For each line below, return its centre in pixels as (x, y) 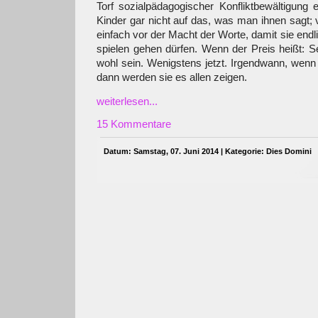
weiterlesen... (127, 102)
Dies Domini (289, 151)
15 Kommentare (134, 124)
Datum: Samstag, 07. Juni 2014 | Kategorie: (185, 151)
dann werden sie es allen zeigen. (172, 77)
